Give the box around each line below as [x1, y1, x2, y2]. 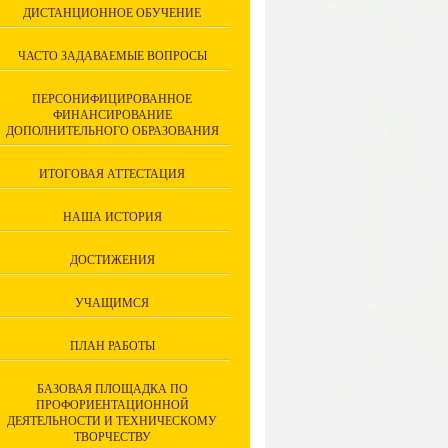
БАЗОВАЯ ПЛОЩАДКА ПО [36, 382, 188, 396]
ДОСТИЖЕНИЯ [69, 253, 155, 267]
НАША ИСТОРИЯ [62, 210, 162, 224]
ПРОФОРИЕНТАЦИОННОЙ [35, 398, 189, 412]
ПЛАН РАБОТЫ [69, 339, 155, 353]
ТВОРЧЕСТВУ [73, 430, 151, 444]
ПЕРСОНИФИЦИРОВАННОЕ [32, 92, 192, 106]
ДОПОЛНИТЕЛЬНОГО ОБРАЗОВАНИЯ [5, 124, 219, 138]
